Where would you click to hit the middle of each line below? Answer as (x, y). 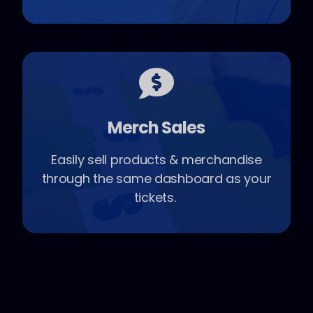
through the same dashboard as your (156, 179)
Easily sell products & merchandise (156, 160)
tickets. (156, 198)
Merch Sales (156, 128)
